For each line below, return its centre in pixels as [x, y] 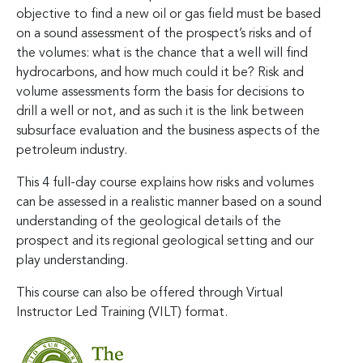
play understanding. [72, 261]
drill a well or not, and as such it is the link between [160, 111]
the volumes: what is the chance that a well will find [162, 53]
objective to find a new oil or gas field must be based [169, 14]
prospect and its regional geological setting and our [165, 241]
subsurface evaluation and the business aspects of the [168, 131]
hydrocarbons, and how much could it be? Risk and [160, 73]
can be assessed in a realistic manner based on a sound [169, 202]
